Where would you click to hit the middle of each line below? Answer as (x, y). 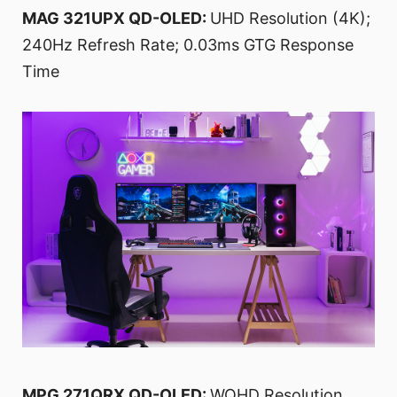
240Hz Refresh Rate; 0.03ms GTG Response (188, 45)
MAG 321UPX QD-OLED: (116, 19)
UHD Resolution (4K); (290, 19)
